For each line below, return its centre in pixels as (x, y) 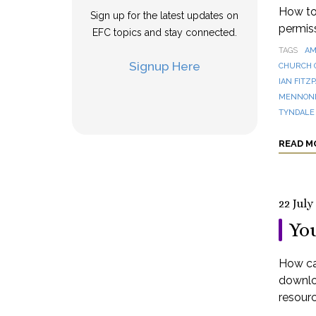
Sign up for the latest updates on (165, 16)
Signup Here (164, 66)
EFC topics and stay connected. (164, 32)
